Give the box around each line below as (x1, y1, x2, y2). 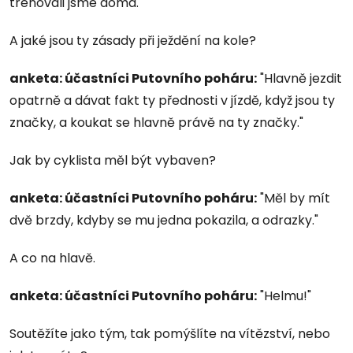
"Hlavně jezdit (257, 69, 342, 87)
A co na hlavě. (9, 248, 95, 267)
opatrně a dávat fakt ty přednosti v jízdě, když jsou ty (9, 91, 335, 110)
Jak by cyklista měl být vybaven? (9, 150, 216, 169)
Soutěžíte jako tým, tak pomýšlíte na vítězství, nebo (9, 324, 330, 343)
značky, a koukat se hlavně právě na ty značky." (9, 113, 303, 132)
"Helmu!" (257, 286, 311, 305)
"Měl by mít (257, 188, 330, 207)
